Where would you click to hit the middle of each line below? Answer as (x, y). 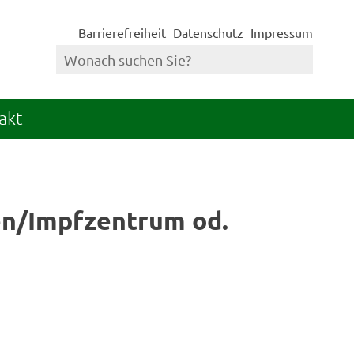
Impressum (282, 32)
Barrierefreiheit (122, 32)
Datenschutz (208, 32)
